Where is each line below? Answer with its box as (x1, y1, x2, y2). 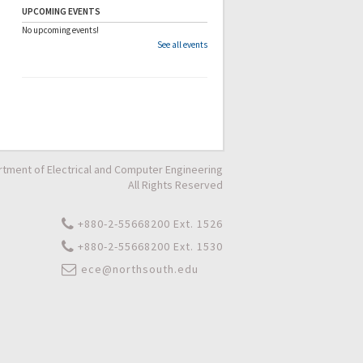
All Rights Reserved (128, 177, 223, 192)
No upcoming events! (22, 24, 99, 36)
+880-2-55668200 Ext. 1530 (75, 238, 223, 254)
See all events (157, 39, 207, 50)
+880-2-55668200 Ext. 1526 (75, 216, 223, 231)
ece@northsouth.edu (78, 261, 199, 276)
